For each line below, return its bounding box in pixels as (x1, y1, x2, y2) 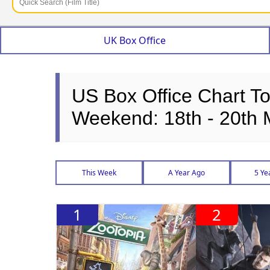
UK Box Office (104, 34, 166, 48)
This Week (82, 168, 116, 178)
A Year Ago (168, 168, 205, 178)
